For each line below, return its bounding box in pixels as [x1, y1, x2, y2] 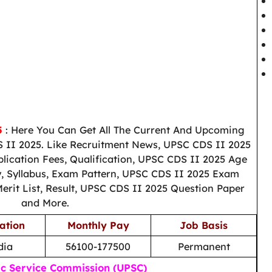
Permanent [177, 240, 230, 253]
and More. [21, 196, 69, 209]
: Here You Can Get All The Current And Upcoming [5, 123, 245, 136]
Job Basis [180, 219, 228, 231]
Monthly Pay [67, 219, 129, 231]
